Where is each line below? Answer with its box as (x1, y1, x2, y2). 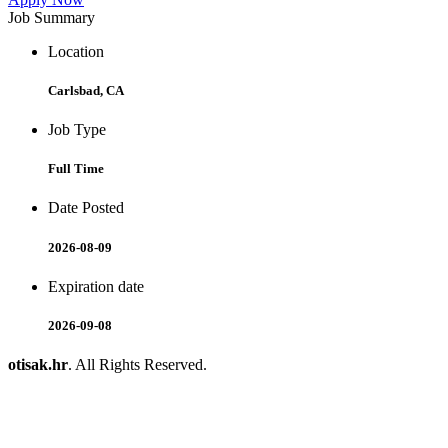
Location (48, 42, 104, 60)
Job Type (48, 121, 106, 138)
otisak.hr (8, 356, 68, 374)
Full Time (48, 161, 104, 177)
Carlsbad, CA (48, 82, 124, 98)
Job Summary (8, 8, 95, 26)
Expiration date (48, 277, 144, 295)
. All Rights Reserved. (68, 356, 207, 374)
